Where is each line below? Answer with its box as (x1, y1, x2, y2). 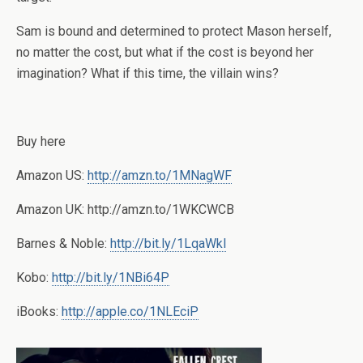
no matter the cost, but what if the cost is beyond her (16, 45, 314, 61)
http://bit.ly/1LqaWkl (110, 236, 226, 252)
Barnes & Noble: (16, 236, 110, 252)
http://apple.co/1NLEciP (62, 304, 199, 320)
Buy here (16, 134, 66, 150)
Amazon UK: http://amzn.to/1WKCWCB (16, 202, 234, 218)
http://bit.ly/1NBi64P (52, 270, 169, 286)
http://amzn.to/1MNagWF (88, 168, 232, 184)
